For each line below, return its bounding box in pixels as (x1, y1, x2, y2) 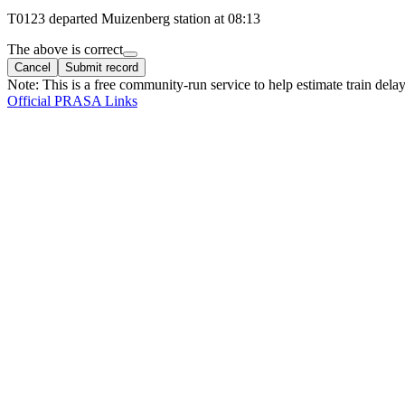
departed (49, 10, 98, 26)
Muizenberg (101, 10, 170, 26)
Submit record (65, 60, 138, 74)
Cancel (14, 60, 51, 74)
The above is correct (7, 41, 123, 57)
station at (170, 10, 224, 26)
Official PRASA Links (7, 92, 137, 108)
